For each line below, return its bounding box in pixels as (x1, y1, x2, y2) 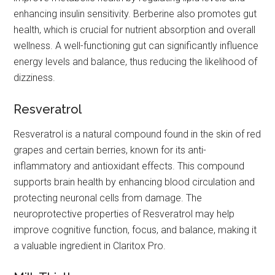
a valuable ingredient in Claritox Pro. (14, 240, 166, 252)
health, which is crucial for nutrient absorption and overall (14, 24, 256, 36)
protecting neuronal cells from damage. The (14, 192, 203, 204)
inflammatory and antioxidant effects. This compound (14, 160, 245, 172)
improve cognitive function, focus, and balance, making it (14, 224, 257, 236)
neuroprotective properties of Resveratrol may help (14, 208, 235, 220)
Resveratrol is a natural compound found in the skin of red (14, 128, 261, 141)
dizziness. (14, 72, 56, 84)
